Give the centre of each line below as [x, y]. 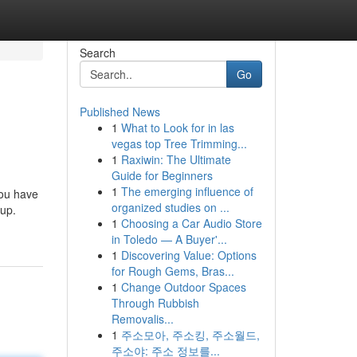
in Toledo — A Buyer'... [169, 239]
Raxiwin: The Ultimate [176, 159]
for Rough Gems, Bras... [173, 271]
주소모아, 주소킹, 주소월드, [190, 335]
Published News [120, 112]
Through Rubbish [155, 303]
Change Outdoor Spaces [183, 287]
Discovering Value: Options [188, 255]
